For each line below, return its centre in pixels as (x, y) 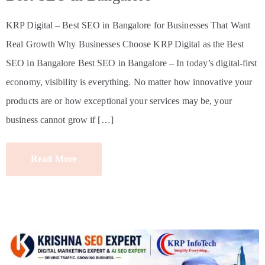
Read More (54, 159)
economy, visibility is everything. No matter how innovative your (129, 82)
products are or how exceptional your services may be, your (119, 101)
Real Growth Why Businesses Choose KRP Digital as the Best (125, 44)
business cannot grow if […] (60, 120)
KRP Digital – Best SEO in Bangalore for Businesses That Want (128, 25)
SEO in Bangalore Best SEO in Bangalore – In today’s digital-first (132, 63)
